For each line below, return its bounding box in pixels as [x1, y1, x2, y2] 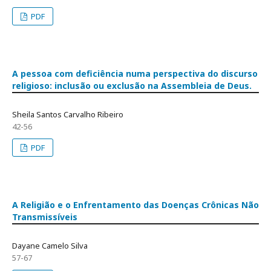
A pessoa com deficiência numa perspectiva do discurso [12, 68, 258, 79]
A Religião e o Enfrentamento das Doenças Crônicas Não [12, 199, 259, 211]
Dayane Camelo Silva [12, 240, 88, 251]
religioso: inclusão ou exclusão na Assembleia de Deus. [12, 80, 252, 91]
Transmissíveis [12, 211, 77, 223]
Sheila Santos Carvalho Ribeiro [12, 109, 123, 120]
